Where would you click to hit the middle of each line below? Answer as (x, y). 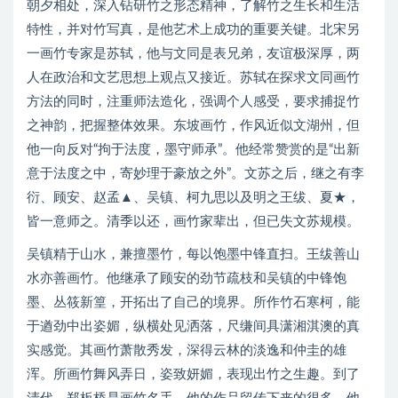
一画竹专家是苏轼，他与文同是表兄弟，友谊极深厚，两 (193, 54)
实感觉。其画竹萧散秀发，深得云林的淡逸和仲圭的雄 (187, 350)
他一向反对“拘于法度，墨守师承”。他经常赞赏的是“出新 (193, 150)
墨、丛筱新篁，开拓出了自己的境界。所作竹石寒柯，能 (193, 302)
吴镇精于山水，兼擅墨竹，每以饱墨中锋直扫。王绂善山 (193, 255)
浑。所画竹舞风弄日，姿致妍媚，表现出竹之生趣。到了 (193, 374)
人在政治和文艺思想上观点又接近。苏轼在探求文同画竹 (193, 78)
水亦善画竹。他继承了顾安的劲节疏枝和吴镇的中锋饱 (187, 279)
